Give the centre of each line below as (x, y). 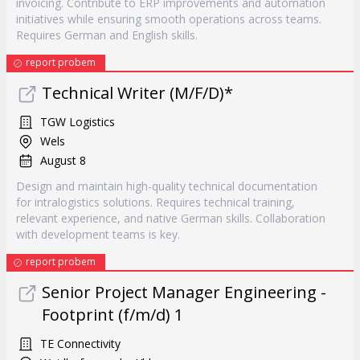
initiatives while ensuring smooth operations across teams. (169, 19)
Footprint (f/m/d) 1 (112, 315)
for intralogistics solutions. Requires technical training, (155, 202)
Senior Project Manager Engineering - (184, 292)
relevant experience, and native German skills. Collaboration (171, 218)
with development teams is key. (98, 234)
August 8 (63, 160)
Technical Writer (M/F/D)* (137, 93)
